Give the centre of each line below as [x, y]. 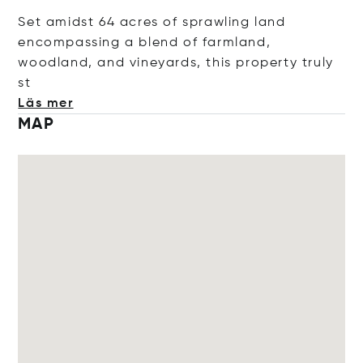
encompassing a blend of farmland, [145, 43]
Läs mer [46, 103]
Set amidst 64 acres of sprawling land [152, 22]
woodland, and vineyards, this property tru [170, 63]
